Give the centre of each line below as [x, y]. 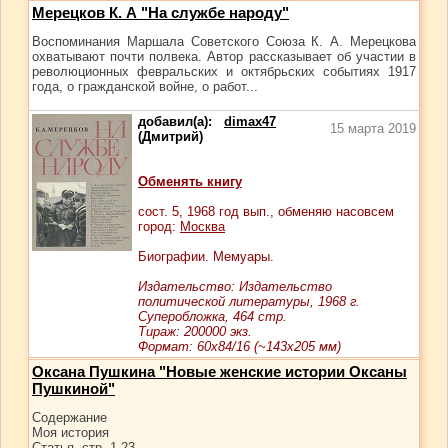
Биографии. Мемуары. [206, 256]
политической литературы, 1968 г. [249, 301]
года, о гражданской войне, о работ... [145, 86]
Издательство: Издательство [235, 286]
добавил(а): [181, 121]
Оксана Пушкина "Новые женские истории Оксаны [219, 371]
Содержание [69, 417]
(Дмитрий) [170, 136]
